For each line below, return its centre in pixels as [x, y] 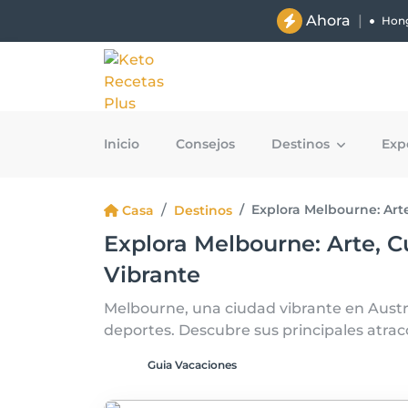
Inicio [122, 144]
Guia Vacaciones [192, 365]
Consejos [205, 144]
